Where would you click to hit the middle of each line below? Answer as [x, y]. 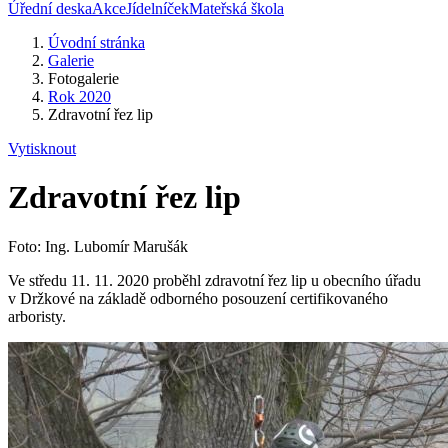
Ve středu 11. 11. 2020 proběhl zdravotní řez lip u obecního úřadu [214, 280]
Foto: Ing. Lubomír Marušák [98, 246]
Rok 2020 [79, 96]
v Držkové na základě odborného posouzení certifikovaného [198, 298]
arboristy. [37, 316]
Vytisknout [42, 148]
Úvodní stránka [96, 42]
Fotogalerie [83, 78]
